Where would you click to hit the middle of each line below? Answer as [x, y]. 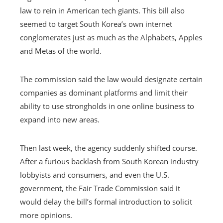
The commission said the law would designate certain [111, 79]
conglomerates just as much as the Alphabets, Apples [111, 37]
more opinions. [46, 215]
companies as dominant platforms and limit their [104, 92]
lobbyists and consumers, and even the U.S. [95, 174]
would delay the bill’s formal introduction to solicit [106, 201]
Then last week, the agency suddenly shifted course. [109, 148]
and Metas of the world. [61, 51]
